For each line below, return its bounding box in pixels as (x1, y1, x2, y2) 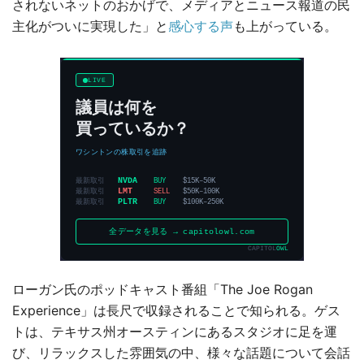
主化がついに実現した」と (12, 18, 168, 35)
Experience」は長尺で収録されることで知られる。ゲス (12, 302, 340, 319)
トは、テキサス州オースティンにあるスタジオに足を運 (12, 323, 337, 340)
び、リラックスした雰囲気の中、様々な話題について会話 (12, 344, 350, 362)
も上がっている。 (233, 18, 337, 35)
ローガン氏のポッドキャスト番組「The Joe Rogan (12, 281, 313, 298)
